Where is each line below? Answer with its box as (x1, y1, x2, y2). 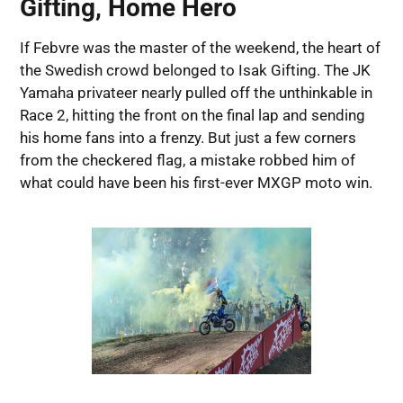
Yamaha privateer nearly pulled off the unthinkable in (19, 83, 372, 102)
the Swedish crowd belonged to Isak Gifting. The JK (19, 60, 371, 79)
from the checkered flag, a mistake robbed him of (19, 150, 355, 169)
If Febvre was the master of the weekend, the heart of (19, 38, 381, 57)
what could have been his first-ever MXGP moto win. (19, 173, 372, 192)
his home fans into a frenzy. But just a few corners (19, 128, 356, 147)
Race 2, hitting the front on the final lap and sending (19, 105, 365, 124)
